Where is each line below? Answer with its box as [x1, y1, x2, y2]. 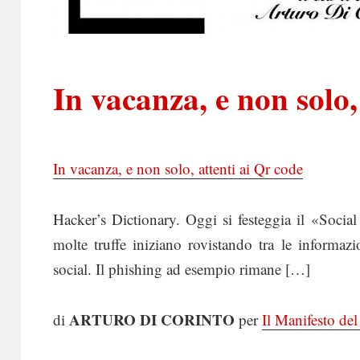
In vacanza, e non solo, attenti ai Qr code [52, 157, 303, 178]
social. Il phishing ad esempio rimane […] [52, 258, 310, 279]
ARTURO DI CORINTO [68, 308, 235, 330]
